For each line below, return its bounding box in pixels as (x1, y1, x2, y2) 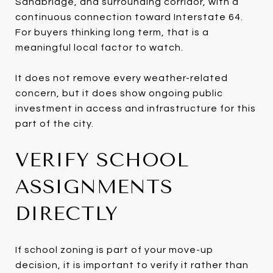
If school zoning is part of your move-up (15, 244, 213, 255)
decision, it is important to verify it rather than (15, 260, 249, 270)
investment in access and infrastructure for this (15, 103, 256, 113)
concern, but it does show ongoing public (15, 88, 223, 98)
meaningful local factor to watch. (15, 42, 183, 52)
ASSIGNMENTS (15, 175, 173, 198)
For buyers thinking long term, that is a (15, 27, 209, 37)
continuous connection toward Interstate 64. (15, 12, 243, 22)
